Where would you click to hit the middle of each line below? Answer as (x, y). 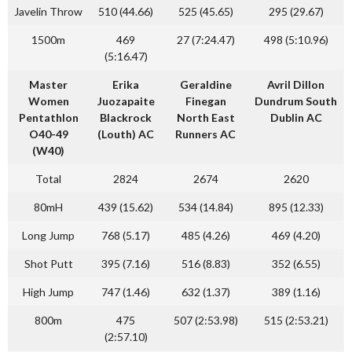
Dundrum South (296, 101)
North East (205, 117)
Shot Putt (48, 264)
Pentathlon (48, 117)
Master (48, 84)
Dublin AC (296, 117)
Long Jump (48, 235)
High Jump (48, 292)
